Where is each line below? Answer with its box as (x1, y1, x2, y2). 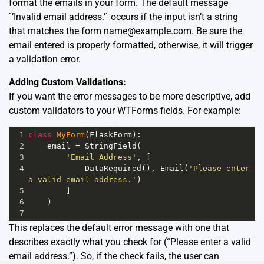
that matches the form (9, 25, 104, 37)
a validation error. (9, 53, 81, 65)
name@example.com (104, 25, 192, 37)
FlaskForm (90, 130, 132, 139)
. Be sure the (192, 25, 242, 37)
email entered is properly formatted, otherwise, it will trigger (9, 39, 253, 51)
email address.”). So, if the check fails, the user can (9, 250, 219, 262)
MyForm (57, 130, 85, 139)
